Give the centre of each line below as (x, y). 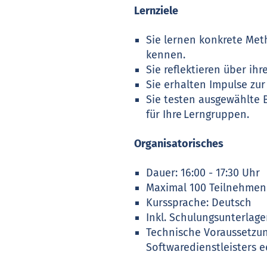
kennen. (167, 55)
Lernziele (159, 11)
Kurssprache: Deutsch (199, 203)
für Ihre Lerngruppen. (200, 114)
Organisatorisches (179, 144)
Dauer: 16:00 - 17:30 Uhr (203, 173)
